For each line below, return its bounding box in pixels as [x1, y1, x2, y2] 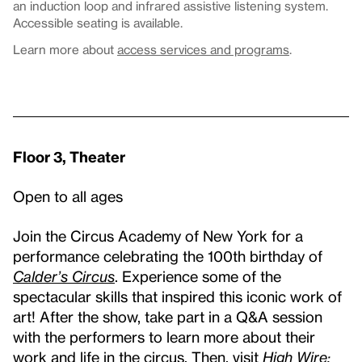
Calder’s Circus [13, 267, 115, 284]
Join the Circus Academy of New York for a [13, 227, 303, 244]
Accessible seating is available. [13, 15, 183, 30]
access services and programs [117, 42, 289, 57]
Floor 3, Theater [13, 148, 125, 165]
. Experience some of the [115, 267, 281, 284]
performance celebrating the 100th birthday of [13, 247, 322, 264]
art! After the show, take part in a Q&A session [13, 308, 322, 325]
